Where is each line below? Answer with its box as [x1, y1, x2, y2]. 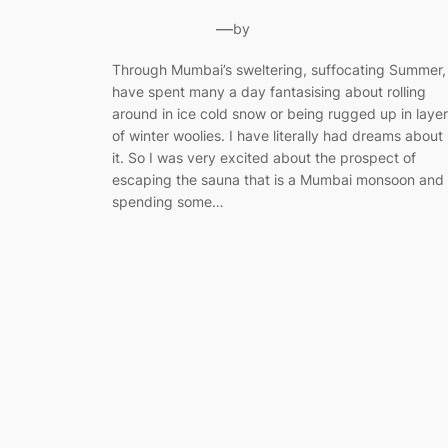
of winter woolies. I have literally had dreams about [112, 126, 443, 144]
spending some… [112, 192, 224, 210]
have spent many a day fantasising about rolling [112, 82, 426, 100]
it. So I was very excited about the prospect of [112, 148, 416, 166]
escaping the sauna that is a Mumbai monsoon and [112, 170, 444, 188]
